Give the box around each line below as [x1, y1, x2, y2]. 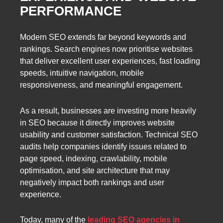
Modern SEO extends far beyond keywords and [20, 33, 186, 42]
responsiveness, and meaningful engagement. [20, 81, 183, 90]
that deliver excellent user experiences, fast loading [20, 57, 200, 66]
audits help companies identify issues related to [20, 142, 187, 151]
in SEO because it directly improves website [20, 118, 175, 127]
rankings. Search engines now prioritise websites [20, 45, 193, 54]
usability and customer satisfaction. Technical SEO [20, 130, 198, 139]
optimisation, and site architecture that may [20, 166, 170, 175]
